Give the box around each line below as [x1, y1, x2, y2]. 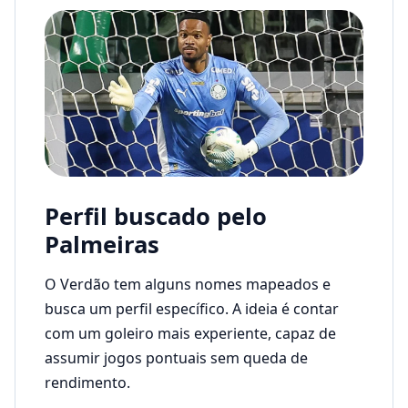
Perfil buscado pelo [45, 200, 267, 233]
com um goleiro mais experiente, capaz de [45, 322, 336, 343]
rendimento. [45, 372, 130, 393]
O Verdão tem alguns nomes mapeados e [45, 273, 331, 294]
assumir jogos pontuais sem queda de [45, 347, 308, 368]
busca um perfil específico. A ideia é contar [45, 298, 339, 319]
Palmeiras [45, 229, 159, 261]
